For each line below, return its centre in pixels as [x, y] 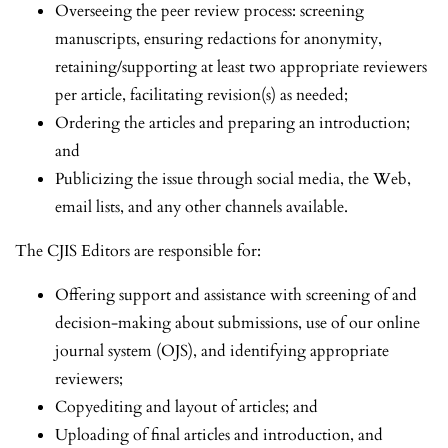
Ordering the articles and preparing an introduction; [232, 122]
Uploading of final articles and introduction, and [219, 434]
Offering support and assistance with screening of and [236, 294]
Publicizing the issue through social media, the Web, [233, 178]
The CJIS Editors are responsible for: [138, 250]
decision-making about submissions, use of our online [237, 322]
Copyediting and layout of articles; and [186, 406]
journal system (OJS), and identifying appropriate [222, 350]
